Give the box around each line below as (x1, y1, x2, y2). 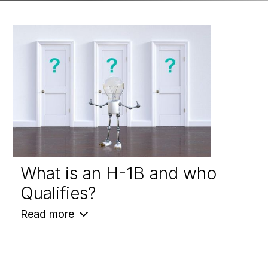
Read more (20, 208, 75, 221)
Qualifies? (20, 183, 96, 204)
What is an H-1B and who (20, 163, 217, 184)
